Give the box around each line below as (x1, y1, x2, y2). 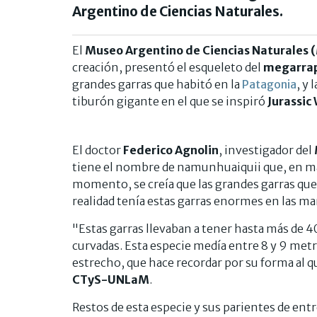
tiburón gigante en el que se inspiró (72, 93, 267, 108)
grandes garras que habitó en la (72, 76, 242, 91)
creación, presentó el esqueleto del (72, 59, 263, 74)
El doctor (72, 142, 123, 157)
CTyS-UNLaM (72, 272, 149, 287)
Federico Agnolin (123, 142, 219, 157)
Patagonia (242, 76, 296, 91)
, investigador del (219, 142, 314, 157)
